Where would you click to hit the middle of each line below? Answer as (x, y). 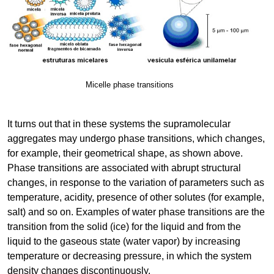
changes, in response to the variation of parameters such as (136, 182)
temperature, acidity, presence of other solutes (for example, (136, 197)
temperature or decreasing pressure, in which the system (129, 256)
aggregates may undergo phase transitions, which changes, (136, 138)
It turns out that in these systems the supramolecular (119, 124)
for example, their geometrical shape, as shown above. (125, 153)
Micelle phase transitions (130, 85)
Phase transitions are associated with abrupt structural (124, 168)
